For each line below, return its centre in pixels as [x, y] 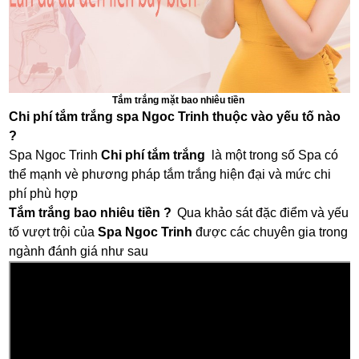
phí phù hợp [45, 194]
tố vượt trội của [54, 232]
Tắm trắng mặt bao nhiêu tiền [179, 101]
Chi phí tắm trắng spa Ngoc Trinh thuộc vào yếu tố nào [175, 117]
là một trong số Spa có [274, 155]
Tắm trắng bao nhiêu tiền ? [92, 213]
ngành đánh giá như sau [81, 252]
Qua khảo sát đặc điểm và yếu [263, 213]
